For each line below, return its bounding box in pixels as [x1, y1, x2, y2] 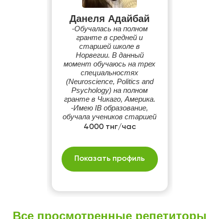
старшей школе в [79, 42, 140, 50]
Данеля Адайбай [69, 13, 150, 24]
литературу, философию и [62, 148, 157, 156]
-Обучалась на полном [71, 24, 148, 33]
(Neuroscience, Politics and [66, 77, 153, 86]
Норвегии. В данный [75, 51, 144, 59]
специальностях [81, 68, 138, 77]
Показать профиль [74, 155, 145, 163]
